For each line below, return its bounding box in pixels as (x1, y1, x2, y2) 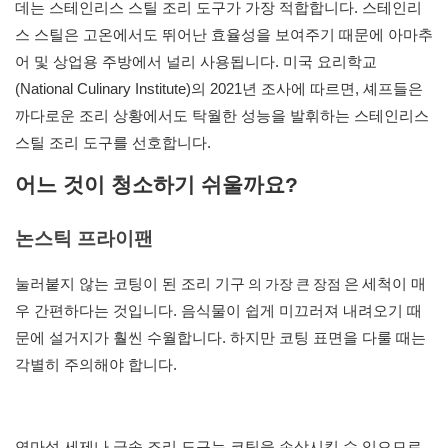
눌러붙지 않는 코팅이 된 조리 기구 (15, 275, 245, 293)
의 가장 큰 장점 (245, 274, 344, 296)
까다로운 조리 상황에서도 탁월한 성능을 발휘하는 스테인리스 (15, 107, 429, 125)
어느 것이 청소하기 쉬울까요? (15, 173, 298, 197)
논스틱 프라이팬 (15, 228, 153, 250)
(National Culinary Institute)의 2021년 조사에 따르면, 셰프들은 (15, 80, 423, 98)
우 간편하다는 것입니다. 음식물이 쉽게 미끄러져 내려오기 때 (15, 302, 422, 320)
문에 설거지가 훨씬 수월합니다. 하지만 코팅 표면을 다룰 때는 (15, 329, 426, 347)
